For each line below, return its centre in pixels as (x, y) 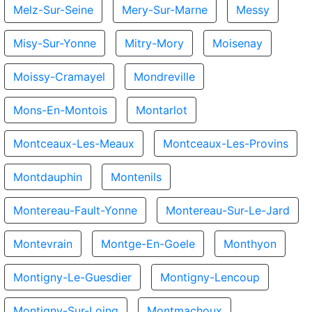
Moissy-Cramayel (59, 77)
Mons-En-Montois (60, 110)
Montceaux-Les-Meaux (74, 143)
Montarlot (162, 110)
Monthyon (250, 244)
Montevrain (43, 244)
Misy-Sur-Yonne (55, 43)
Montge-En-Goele (148, 244)
